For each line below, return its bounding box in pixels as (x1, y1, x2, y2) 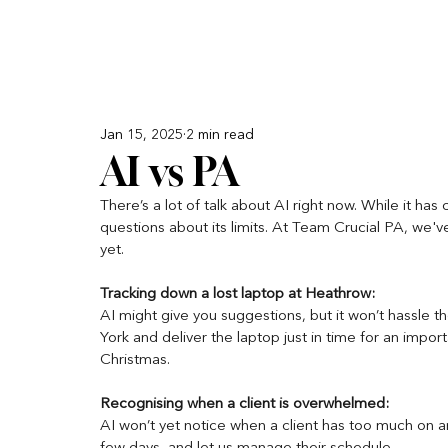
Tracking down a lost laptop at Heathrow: (100, 287, 375, 302)
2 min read (186, 128, 254, 142)
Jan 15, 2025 (100, 128, 183, 142)
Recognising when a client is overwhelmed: (100, 397, 393, 412)
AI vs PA (100, 147, 239, 195)
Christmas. (100, 353, 170, 368)
